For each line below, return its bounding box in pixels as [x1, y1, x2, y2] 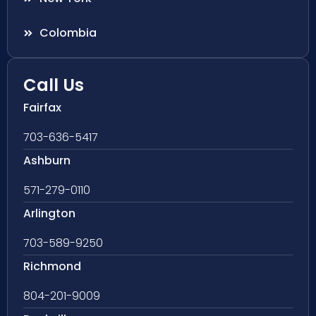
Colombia [39, 25, 97, 42]
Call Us [23, 73, 84, 97]
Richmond [23, 258, 81, 275]
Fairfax [23, 99, 61, 116]
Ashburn [23, 152, 71, 169]
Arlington [23, 205, 75, 222]
